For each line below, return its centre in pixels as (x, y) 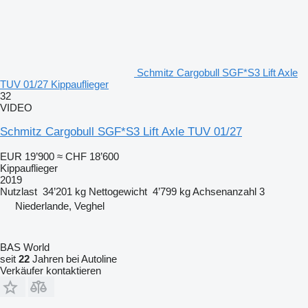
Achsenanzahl (224, 191)
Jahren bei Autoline (73, 258)
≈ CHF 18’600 (88, 156)
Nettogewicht (118, 191)
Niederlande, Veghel (60, 206)
